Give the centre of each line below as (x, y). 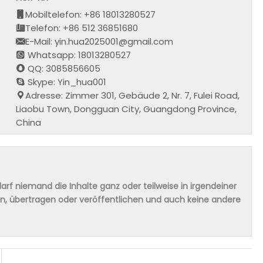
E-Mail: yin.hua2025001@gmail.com (100, 41)
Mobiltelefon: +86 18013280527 (91, 14)
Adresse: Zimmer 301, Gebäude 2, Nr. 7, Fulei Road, (133, 95)
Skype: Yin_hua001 (66, 82)
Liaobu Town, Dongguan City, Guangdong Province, (127, 109)
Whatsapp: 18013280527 (78, 55)
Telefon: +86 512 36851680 (82, 28)
